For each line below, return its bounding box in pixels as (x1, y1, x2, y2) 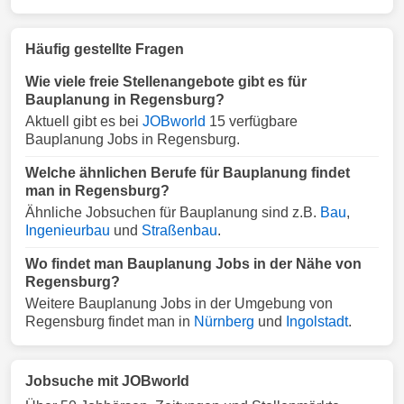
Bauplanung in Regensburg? (25, 92, 225, 107)
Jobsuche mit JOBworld (25, 373, 189, 389)
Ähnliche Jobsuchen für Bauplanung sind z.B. (25, 205, 320, 220)
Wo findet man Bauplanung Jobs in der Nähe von (25, 256, 362, 271)
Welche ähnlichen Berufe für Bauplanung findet (25, 165, 350, 180)
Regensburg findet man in (25, 314, 194, 329)
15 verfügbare (206, 114, 298, 129)
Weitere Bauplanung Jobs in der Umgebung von (25, 296, 333, 311)
